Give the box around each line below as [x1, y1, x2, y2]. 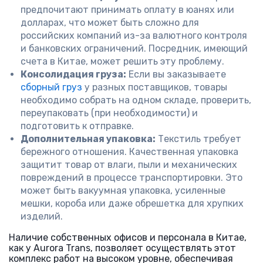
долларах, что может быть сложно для [21, 17, 199, 28]
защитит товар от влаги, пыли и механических [21, 159, 237, 170]
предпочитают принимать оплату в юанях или [21, 4, 234, 15]
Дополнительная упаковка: [21, 133, 156, 144]
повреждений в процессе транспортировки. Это [21, 172, 242, 183]
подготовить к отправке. [21, 120, 134, 131]
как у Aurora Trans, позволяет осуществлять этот [9, 242, 236, 254]
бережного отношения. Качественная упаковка [21, 146, 238, 157]
